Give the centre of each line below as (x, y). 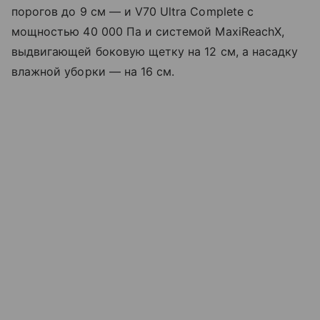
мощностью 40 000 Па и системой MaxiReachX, (148, 32)
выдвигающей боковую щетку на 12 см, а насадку (155, 52)
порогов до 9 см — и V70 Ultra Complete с (132, 12)
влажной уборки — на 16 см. (93, 72)
